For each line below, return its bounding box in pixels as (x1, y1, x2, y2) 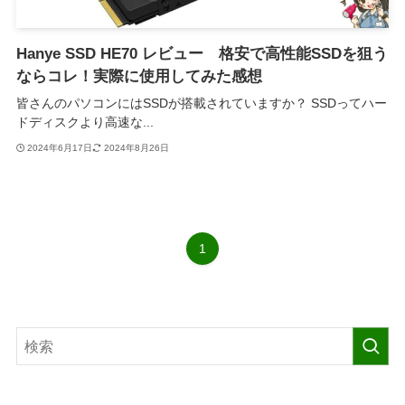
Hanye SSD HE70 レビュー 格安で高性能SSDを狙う (15, 45, 388, 63)
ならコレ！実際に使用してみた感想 (15, 68, 262, 86)
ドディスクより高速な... (15, 115, 154, 130)
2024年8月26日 (103, 142, 169, 153)
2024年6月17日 (27, 142, 93, 153)
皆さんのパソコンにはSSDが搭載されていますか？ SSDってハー (15, 96, 387, 111)
